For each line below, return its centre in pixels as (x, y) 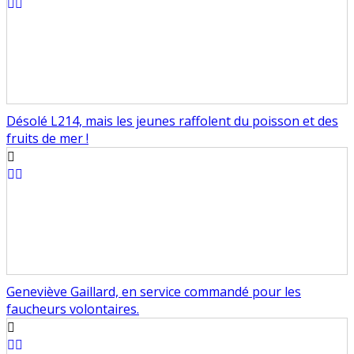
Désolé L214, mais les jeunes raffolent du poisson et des (172, 121)
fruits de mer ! (47, 139)
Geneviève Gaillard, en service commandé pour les (154, 292)
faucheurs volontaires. (73, 309)
